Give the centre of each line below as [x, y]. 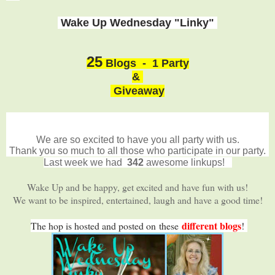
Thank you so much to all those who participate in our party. [137, 150]
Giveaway [137, 91]
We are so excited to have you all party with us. [137, 139]
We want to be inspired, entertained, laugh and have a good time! [137, 199]
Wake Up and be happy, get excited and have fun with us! [139, 187]
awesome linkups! [189, 162]
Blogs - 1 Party [145, 63]
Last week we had [83, 162]
